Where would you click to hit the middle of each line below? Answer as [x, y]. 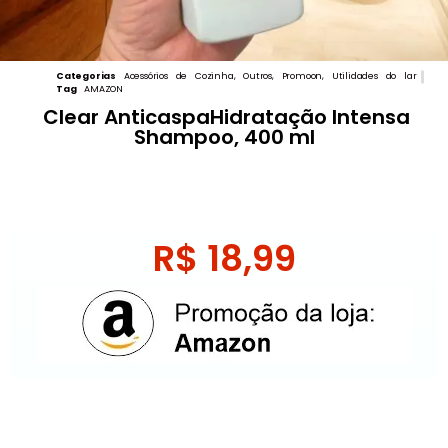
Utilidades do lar [374, 76]
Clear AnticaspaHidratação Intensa [224, 117]
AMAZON [104, 89]
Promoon [302, 76]
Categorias [86, 76]
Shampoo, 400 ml [224, 137]
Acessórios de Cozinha [178, 76]
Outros [258, 76]
